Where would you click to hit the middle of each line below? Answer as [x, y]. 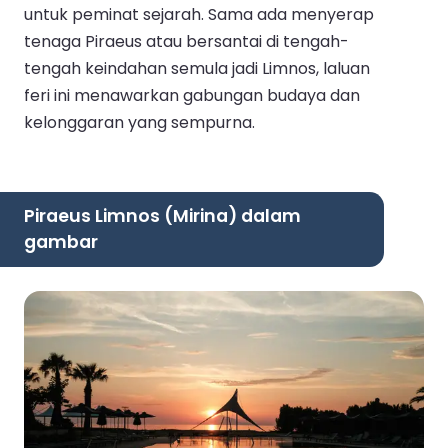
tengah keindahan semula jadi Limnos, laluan [197, 68]
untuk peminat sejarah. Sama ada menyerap [199, 14]
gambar [61, 242]
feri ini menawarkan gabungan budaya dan [192, 95]
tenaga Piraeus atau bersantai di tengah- [186, 41]
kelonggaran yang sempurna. [139, 122]
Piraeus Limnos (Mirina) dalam [162, 216]
